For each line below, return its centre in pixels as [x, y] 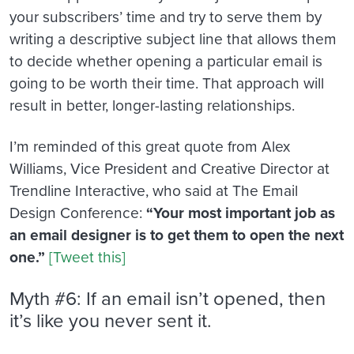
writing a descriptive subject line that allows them [173, 39]
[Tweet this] [87, 257]
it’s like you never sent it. [111, 320]
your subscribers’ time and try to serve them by [166, 17]
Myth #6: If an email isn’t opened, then [168, 298]
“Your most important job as [241, 213]
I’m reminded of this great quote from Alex [150, 146]
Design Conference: [78, 213]
